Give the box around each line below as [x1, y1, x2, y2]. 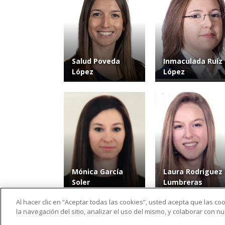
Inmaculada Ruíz [163, 56, 222, 66]
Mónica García [72, 167, 123, 177]
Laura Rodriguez [163, 167, 222, 177]
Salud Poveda [72, 56, 120, 66]
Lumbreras [163, 177, 202, 187]
